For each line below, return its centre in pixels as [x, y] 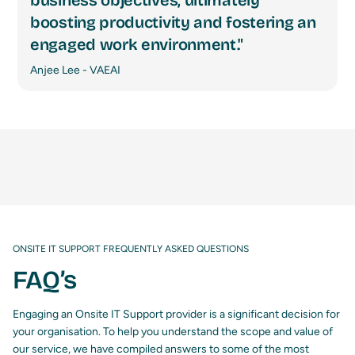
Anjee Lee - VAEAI [75, 71]
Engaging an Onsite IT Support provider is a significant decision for [176, 315]
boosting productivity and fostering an [173, 23]
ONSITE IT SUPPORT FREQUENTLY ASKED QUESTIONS [131, 249]
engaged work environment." [137, 45]
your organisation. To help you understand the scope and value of [173, 332]
